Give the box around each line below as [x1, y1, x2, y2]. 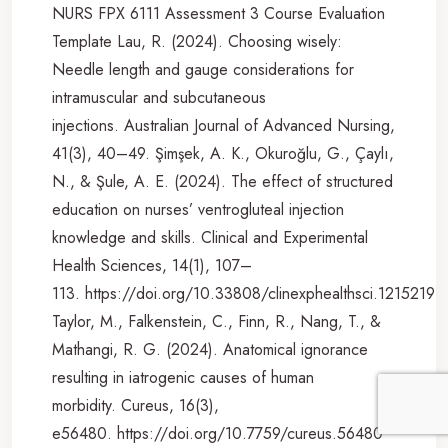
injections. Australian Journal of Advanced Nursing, [52, 113, 395, 137]
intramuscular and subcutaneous [52, 85, 266, 109]
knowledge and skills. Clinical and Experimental [52, 225, 368, 249]
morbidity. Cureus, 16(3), [52, 393, 219, 417]
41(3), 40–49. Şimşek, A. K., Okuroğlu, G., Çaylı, [52, 141, 394, 165]
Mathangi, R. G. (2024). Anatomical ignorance [52, 337, 368, 361]
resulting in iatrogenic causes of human [52, 365, 314, 389]
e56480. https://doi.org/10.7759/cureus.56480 [52, 421, 383, 445]
